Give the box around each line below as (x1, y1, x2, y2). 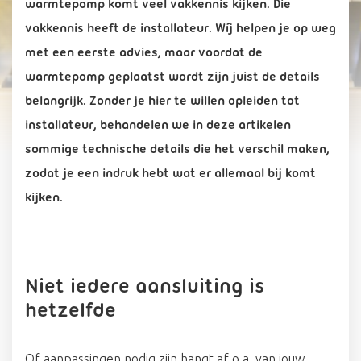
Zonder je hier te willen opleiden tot (89, 95, 300, 108)
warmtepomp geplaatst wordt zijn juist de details (25, 71, 320, 84)
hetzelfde (25, 301, 116, 322)
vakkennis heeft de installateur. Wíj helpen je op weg (25, 23, 336, 35)
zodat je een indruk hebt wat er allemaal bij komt (25, 168, 316, 180)
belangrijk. (25, 95, 89, 108)
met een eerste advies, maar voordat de (25, 47, 263, 60)
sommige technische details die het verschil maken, (25, 143, 330, 156)
